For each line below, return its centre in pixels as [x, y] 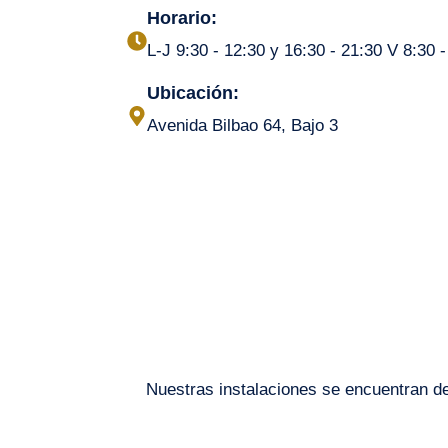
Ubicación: [193, 93]
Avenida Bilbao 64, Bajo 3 [242, 125]
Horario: [182, 18]
